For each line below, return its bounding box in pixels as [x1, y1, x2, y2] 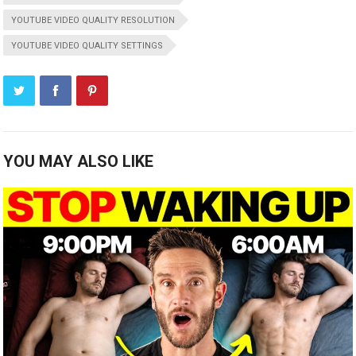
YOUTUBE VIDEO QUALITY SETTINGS [11, 40, 164, 51]
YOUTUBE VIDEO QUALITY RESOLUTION [11, 14, 176, 25]
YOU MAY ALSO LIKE [3, 151, 154, 171]
